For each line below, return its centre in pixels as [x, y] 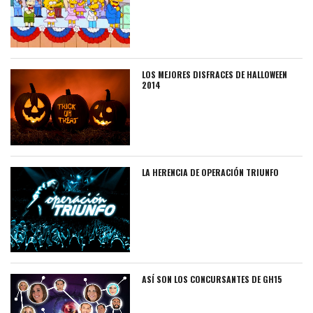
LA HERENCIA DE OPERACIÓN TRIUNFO [211, 173]
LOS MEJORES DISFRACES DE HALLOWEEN [215, 74]
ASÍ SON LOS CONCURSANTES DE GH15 [212, 279]
